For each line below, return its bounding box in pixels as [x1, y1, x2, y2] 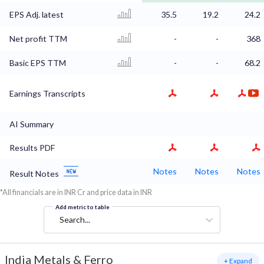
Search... [60, 214, 90, 225]
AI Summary [9, 119, 54, 130]
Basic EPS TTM [9, 58, 66, 68]
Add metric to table [55, 203, 110, 211]
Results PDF [9, 143, 55, 153]
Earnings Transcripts [9, 88, 85, 99]
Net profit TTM [9, 34, 67, 44]
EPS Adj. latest [9, 9, 64, 20]
